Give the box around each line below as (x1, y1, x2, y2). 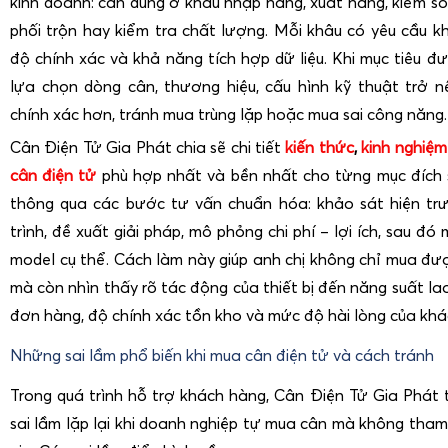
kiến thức (285, 136, 354, 157)
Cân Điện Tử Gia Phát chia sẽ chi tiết (10, 136, 286, 157)
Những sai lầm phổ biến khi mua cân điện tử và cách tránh (10, 344, 434, 365)
